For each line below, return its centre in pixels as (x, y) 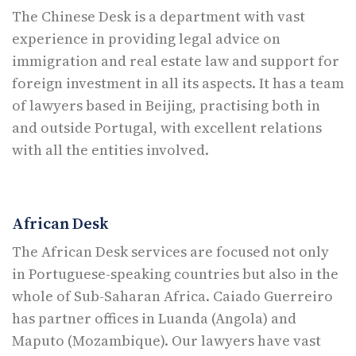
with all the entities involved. (110, 149)
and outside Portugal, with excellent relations (167, 127)
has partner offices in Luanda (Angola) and (154, 318)
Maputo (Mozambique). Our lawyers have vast (166, 340)
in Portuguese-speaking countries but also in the (175, 273)
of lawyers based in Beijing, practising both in (166, 105)
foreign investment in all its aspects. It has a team (178, 83)
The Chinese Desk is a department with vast (159, 16)
